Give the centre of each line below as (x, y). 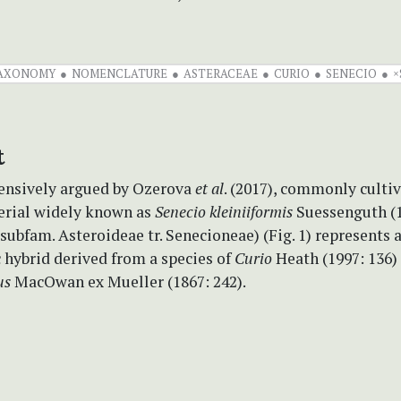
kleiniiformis (251, 211)
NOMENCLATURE (119, 73)
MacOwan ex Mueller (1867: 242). (128, 281)
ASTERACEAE (220, 73)
